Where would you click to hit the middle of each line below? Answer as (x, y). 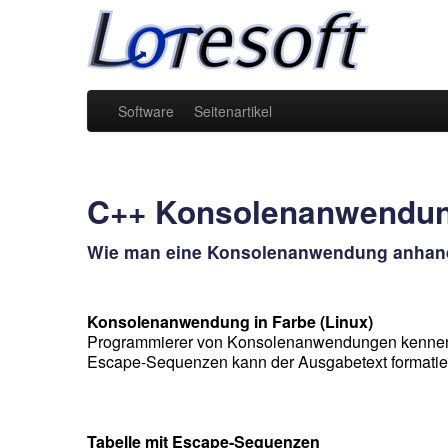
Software (146, 111)
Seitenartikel (233, 111)
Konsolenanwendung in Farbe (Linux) (230, 321)
